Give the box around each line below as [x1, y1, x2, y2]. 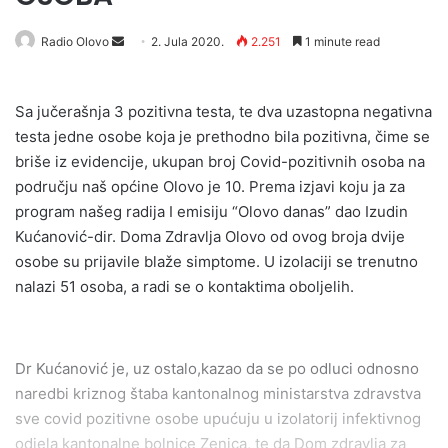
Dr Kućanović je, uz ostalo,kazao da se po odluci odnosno [15, 359, 419, 378]
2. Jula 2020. [151, 34, 224, 49]
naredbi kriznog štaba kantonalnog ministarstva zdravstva [15, 384, 421, 403]
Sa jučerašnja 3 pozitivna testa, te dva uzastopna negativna [15, 102, 432, 121]
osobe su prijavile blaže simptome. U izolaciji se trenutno [15, 252, 418, 271]
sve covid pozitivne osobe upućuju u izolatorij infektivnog [15, 409, 421, 428]
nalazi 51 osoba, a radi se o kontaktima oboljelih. [15, 277, 354, 296]
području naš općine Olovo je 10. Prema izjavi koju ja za [15, 177, 405, 196]
